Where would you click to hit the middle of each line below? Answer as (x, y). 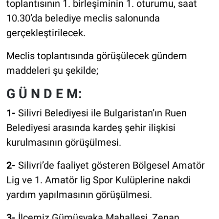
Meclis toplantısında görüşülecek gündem (97, 56)
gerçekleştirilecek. (46, 33)
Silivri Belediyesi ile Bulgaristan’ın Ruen (101, 113)
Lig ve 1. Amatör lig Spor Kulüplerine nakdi (98, 180)
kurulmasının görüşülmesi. (64, 142)
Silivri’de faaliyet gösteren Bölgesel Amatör (111, 165)
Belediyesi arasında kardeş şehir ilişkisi (91, 127)
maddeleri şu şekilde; (52, 71)
